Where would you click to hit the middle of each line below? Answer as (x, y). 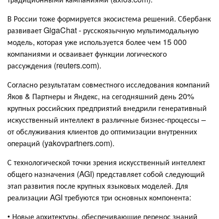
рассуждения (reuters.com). (54, 65)
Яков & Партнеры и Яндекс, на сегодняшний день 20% (101, 96)
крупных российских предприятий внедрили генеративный (107, 108)
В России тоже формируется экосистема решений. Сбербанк (109, 18)
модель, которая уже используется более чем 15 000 (97, 42)
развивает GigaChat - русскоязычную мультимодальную (103, 30)
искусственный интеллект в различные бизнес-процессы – (107, 119)
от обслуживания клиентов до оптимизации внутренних (102, 131)
